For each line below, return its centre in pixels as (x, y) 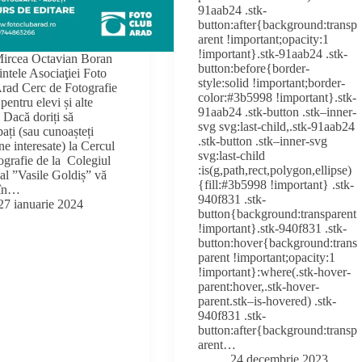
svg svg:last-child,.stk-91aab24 (277, 126)
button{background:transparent (278, 213)
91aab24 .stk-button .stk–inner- (278, 112)
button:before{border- (254, 68)
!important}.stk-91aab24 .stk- (273, 53)
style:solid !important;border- (272, 82)
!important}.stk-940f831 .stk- (273, 228)
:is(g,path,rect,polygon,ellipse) (275, 170)
